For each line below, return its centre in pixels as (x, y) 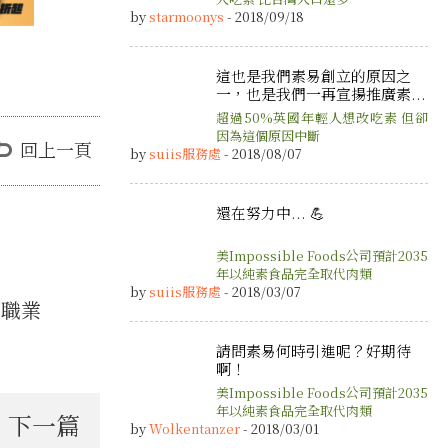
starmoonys (186, 16)
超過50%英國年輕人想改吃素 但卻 (322, 118)
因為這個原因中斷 (268, 136)
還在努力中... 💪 (270, 213)
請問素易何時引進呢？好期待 (313, 350)
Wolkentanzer (194, 429)
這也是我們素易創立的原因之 (313, 75)
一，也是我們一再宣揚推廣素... (321, 93)
